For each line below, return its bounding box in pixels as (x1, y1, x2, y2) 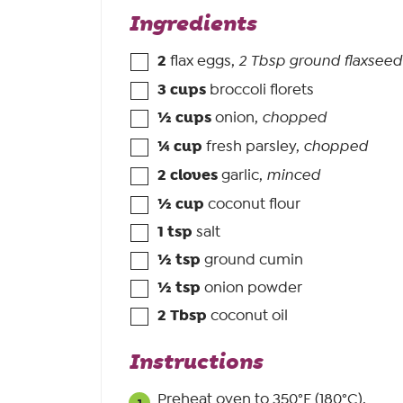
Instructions (129, 347, 267, 377)
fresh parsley (206, 137, 296, 156)
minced (266, 166, 320, 185)
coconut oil (210, 306, 288, 325)
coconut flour (208, 194, 300, 213)
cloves (170, 165, 218, 185)
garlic (221, 166, 259, 184)
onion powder (204, 278, 302, 297)
